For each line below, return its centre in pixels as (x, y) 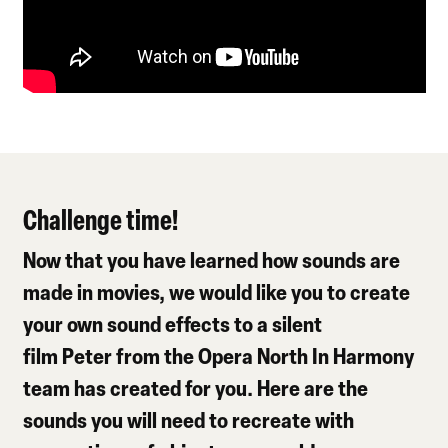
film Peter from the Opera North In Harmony (219, 355)
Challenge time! (101, 219)
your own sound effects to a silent (173, 323)
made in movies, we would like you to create (217, 291)
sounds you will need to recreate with (189, 419)
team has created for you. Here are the (196, 387)
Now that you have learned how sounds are (212, 259)
